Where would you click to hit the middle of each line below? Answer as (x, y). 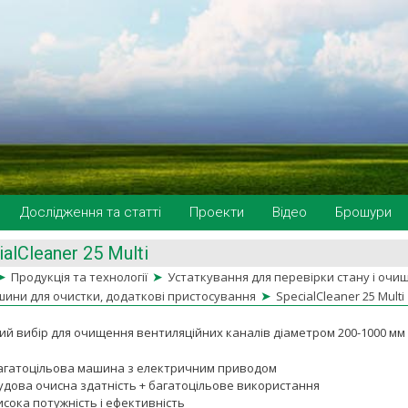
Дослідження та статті (91, 212)
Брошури (363, 212)
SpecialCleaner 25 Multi (340, 296)
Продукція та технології (79, 277)
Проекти (217, 212)
